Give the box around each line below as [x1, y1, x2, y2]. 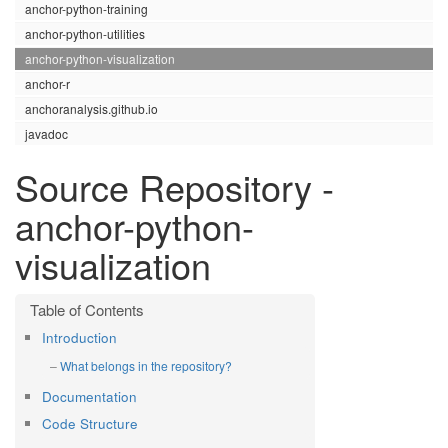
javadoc [25, 125, 68, 142]
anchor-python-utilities [25, 25, 145, 42]
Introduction [42, 328, 117, 347]
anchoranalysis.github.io [25, 100, 158, 117]
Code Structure [42, 414, 138, 433]
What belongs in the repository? [60, 357, 232, 374]
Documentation [42, 387, 137, 406]
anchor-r [25, 75, 70, 92]
